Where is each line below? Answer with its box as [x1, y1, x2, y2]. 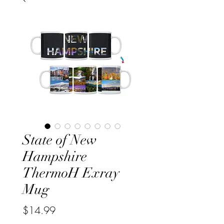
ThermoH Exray [22, 164, 119, 182]
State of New [22, 131, 97, 149]
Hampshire [22, 148, 87, 165]
